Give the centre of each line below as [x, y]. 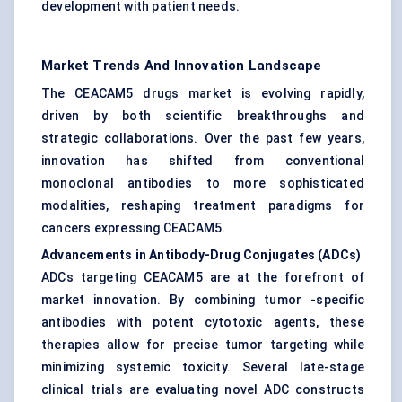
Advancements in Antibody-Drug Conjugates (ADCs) [201, 255]
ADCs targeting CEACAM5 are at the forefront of [203, 278]
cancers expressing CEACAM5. [134, 228]
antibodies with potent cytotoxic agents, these [203, 323]
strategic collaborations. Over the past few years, [203, 139]
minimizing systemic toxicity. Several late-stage [203, 367]
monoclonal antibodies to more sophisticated [203, 184]
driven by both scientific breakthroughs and [203, 116]
